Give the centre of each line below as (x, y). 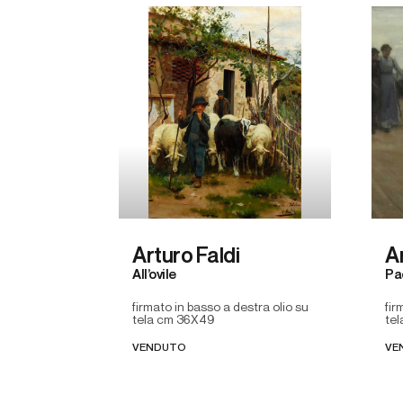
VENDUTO (159, 349)
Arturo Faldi (186, 257)
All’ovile (154, 275)
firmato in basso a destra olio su (220, 308)
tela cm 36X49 (173, 321)
